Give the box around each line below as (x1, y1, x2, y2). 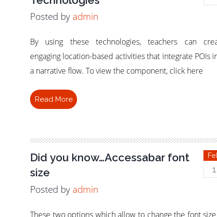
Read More (34, 95, 73, 104)
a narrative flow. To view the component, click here (30, 65, 203, 77)
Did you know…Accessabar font (30, 151, 190, 164)
